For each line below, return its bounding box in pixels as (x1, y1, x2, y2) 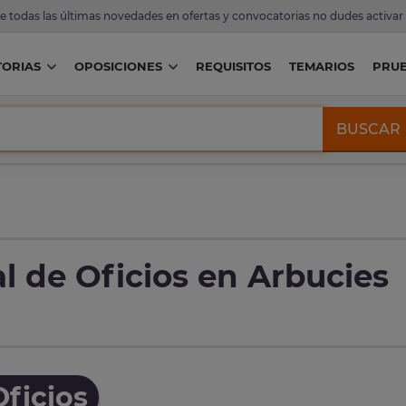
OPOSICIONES (73, 59, 162, 74)
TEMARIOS (288, 59, 354, 74)
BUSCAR (336, 120, 401, 138)
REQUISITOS (195, 59, 271, 74)
